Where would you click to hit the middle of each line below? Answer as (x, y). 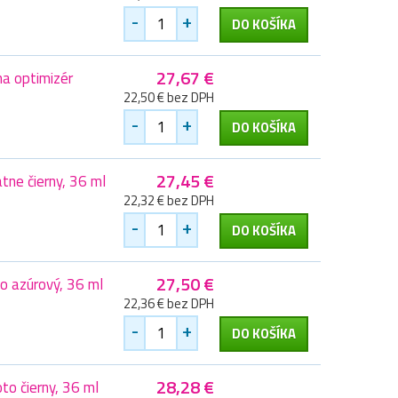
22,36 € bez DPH (169, 304)
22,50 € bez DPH (169, 98)
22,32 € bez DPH (169, 201)
